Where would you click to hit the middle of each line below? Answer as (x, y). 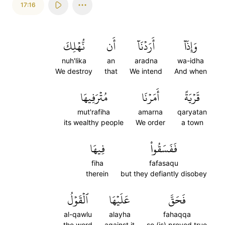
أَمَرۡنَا (150, 97)
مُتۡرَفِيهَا (94, 97)
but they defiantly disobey (164, 174)
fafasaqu (164, 163)
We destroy (74, 71)
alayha (120, 214)
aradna (146, 61)
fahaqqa (177, 214)
